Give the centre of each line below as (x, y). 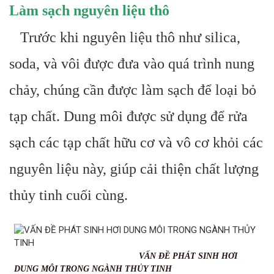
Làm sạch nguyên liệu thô (89, 10)
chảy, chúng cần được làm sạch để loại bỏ (133, 90)
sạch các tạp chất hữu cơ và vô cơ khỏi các (136, 143)
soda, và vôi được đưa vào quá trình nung (132, 64)
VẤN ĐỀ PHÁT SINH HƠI (126, 256)
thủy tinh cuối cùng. (68, 195)
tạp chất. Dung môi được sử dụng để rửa (128, 116)
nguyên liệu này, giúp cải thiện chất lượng (134, 169)
